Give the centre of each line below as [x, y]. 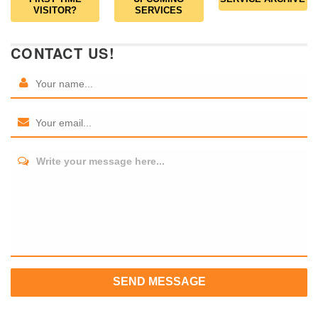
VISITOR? [55, 10]
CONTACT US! [63, 53]
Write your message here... [100, 161]
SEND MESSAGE [159, 281]
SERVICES [159, 10]
